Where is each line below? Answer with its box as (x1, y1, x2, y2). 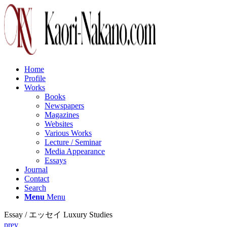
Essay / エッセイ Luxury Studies (4, 210, 112, 219)
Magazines (45, 110, 79, 119)
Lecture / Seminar (45, 138, 101, 146)
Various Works (45, 129, 92, 137)
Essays (45, 156, 66, 165)
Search (24, 183, 46, 192)
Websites (45, 120, 73, 128)
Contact (24, 174, 49, 183)
